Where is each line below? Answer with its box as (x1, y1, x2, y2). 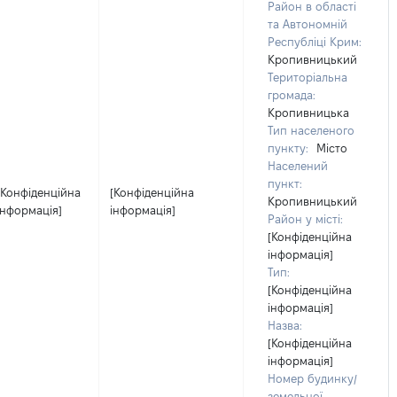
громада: (268, 89, 315, 101)
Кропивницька (268, 106, 349, 119)
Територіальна (268, 71, 347, 83)
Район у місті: (268, 213, 343, 225)
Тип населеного (268, 124, 354, 136)
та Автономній (268, 18, 347, 30)
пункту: (268, 142, 308, 154)
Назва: (268, 319, 302, 331)
